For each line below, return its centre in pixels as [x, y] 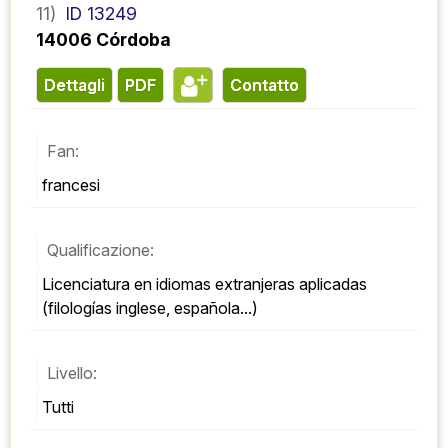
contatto [270, 84]
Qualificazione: [100, 249]
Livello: [72, 372]
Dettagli [80, 84]
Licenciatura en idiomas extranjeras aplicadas [204, 283]
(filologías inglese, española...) [150, 307]
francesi [71, 184]
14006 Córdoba [103, 39]
